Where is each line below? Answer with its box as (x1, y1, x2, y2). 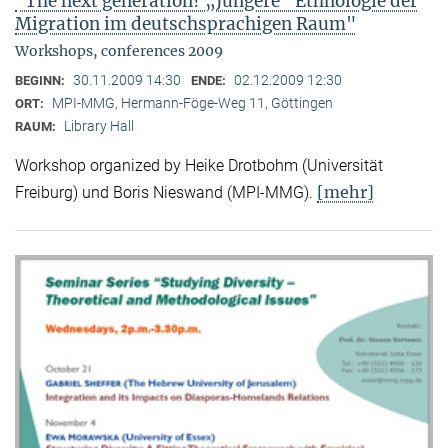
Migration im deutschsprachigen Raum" (15, 12, 356, 35)
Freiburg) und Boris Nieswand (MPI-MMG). (15, 182, 317, 202)
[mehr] (317, 181, 374, 202)
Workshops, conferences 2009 (15, 41, 223, 60)
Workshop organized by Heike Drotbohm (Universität (15, 155, 383, 175)
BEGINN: (15, 72, 68, 88)
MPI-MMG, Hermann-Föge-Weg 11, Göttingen (52, 94, 333, 111)
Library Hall (64, 117, 134, 134)
